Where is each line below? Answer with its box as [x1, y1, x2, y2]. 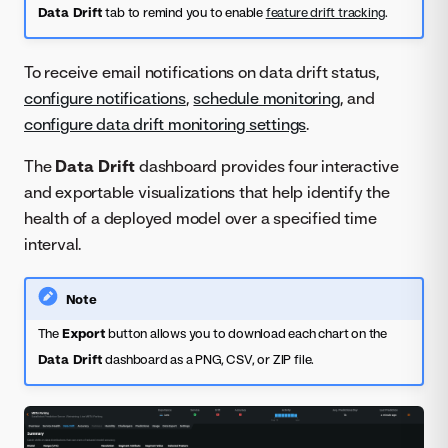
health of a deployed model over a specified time [24, 207, 377, 228]
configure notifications [24, 87, 186, 108]
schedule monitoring [193, 87, 340, 108]
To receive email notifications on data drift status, [24, 61, 380, 82]
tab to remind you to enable [102, 4, 266, 21]
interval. [24, 233, 82, 254]
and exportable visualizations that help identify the [24, 181, 390, 202]
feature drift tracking [265, 4, 386, 21]
